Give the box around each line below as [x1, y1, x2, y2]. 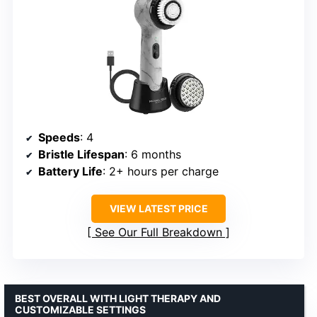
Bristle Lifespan [38, 146, 125, 161]
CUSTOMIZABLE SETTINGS [15, 303, 146, 316]
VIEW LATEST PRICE [109, 202, 208, 214]
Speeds [38, 129, 80, 144]
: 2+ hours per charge [103, 163, 219, 178]
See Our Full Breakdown [95, 224, 222, 239]
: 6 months [125, 146, 181, 161]
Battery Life [38, 163, 103, 178]
